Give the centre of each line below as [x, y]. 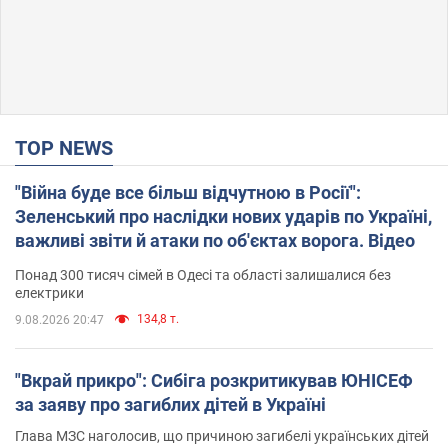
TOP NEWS [70, 148]
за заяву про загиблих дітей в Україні [170, 405]
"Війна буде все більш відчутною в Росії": [188, 193]
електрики [49, 293]
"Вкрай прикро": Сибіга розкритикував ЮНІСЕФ [214, 381]
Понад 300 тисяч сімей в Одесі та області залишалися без [203, 275]
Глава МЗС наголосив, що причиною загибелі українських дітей [222, 436]
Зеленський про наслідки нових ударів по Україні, [223, 217]
